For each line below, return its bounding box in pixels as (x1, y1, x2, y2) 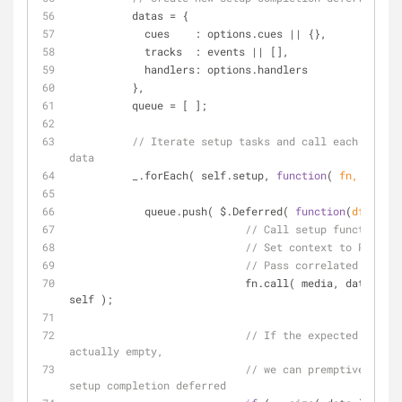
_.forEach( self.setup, (132, 168, 276, 182)
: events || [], (182, 44, 289, 58)
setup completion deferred (69, 378, 226, 392)
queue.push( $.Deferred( (144, 204, 295, 218)
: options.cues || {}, (170, 26, 327, 40)
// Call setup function (245, 222, 383, 236)
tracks (144, 44, 182, 58)
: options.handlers (195, 62, 308, 76)
